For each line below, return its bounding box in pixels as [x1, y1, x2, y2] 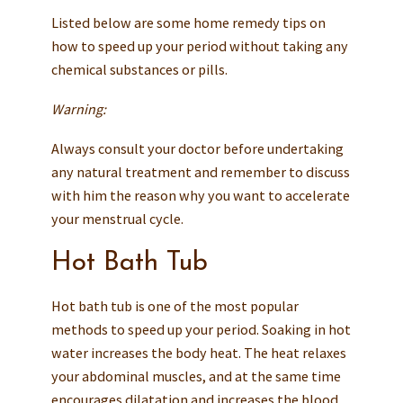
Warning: [50, 99, 106, 118]
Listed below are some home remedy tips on [50, 13, 326, 31]
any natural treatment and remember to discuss [50, 162, 350, 181]
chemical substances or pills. [50, 59, 228, 78]
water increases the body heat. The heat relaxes [50, 343, 346, 362]
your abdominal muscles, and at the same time [50, 366, 341, 385]
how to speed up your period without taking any [50, 36, 348, 55]
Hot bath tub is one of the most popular [50, 296, 299, 315]
